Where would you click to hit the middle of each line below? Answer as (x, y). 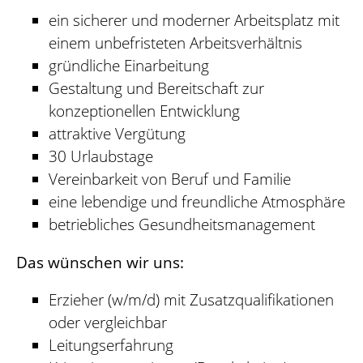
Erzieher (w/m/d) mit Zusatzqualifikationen (191, 300)
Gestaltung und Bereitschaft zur (156, 88)
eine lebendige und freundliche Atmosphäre (197, 201)
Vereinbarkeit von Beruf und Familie (170, 178)
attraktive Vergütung (117, 133)
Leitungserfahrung (111, 345)
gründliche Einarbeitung (129, 65)
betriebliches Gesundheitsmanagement (182, 224)
